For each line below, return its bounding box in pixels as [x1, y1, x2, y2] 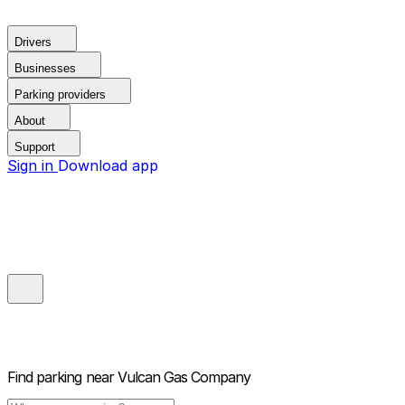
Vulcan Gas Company [117, 368, 251, 387]
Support [14, 140, 55, 154]
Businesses [14, 61, 76, 75]
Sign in [7, 156, 58, 174]
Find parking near [7, 368, 114, 387]
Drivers [14, 35, 52, 49]
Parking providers [14, 88, 106, 101]
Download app [58, 156, 158, 174]
